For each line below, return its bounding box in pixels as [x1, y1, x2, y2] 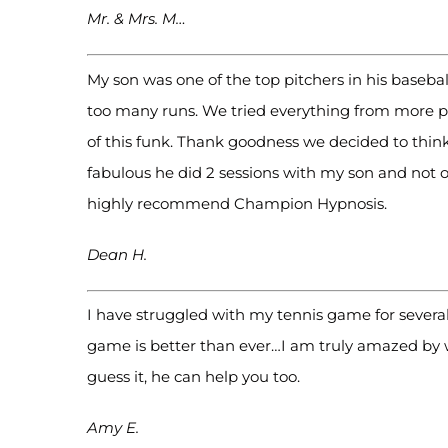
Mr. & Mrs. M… [87, 9, 186, 29]
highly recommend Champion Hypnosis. [87, 193, 387, 213]
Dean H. [87, 244, 147, 264]
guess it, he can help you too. [87, 367, 300, 387]
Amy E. [87, 418, 139, 438]
